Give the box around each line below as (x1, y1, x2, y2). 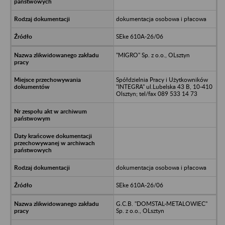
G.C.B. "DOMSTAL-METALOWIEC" (116, 199, 207, 207)
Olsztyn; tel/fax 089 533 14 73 (116, 89, 197, 97)
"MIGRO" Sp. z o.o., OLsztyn (116, 51, 190, 59)
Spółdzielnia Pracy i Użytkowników (116, 75, 208, 83)
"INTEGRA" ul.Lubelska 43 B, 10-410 (116, 82, 212, 90)
